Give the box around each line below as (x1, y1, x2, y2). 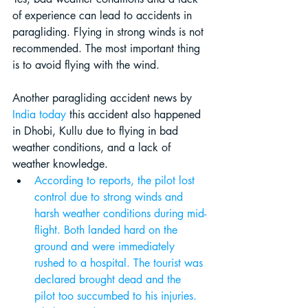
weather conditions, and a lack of (12, 140, 174, 155)
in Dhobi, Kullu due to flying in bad (12, 123, 181, 138)
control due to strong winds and (34, 189, 186, 204)
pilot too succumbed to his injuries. (34, 288, 200, 303)
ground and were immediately (34, 239, 178, 254)
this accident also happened (66, 107, 204, 122)
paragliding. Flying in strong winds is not (12, 24, 207, 39)
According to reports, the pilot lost (34, 173, 198, 188)
